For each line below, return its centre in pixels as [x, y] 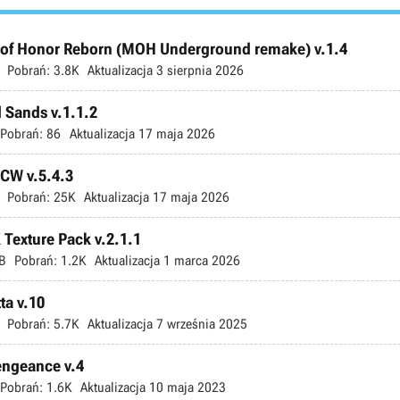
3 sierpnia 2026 [198, 70]
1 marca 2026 [200, 260]
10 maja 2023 [186, 387]
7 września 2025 [200, 324]
